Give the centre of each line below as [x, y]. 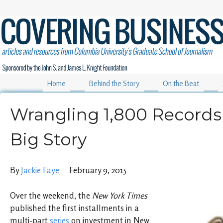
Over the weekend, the [51, 195]
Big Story [48, 139]
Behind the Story [114, 84]
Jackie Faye [40, 170]
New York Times [120, 195]
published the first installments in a [74, 208]
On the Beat [181, 84]
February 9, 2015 [93, 170]
